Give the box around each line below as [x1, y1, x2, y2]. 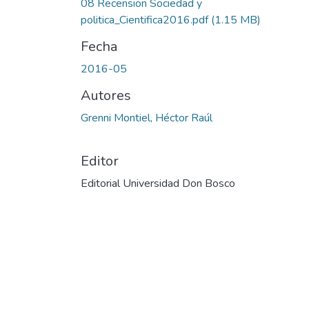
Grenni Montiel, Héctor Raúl [81, 110, 212, 126]
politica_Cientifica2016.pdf [81, 12, 211, 28]
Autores [81, 86, 131, 105]
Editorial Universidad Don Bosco [81, 175, 235, 191]
